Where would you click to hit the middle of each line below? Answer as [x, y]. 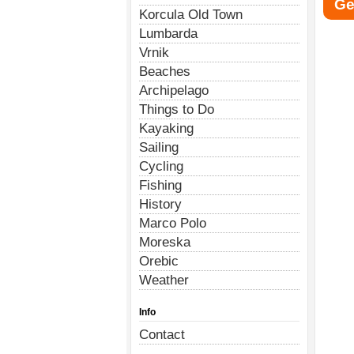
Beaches [165, 71]
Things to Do [177, 109]
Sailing [159, 147]
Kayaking [166, 128]
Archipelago [174, 90]
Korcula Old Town [191, 14]
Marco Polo [173, 223]
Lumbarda [168, 33]
